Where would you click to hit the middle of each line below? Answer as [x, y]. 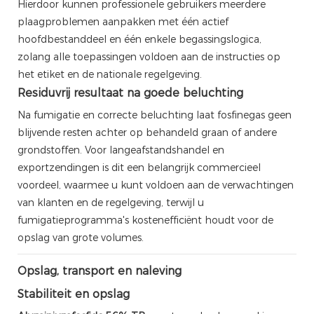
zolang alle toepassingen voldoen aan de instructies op [149, 56]
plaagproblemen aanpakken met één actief [123, 21]
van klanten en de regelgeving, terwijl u [111, 202]
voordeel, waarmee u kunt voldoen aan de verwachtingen [156, 185]
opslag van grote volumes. [81, 237]
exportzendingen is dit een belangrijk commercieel [139, 167]
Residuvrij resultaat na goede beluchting [130, 93]
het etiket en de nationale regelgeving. [110, 74]
